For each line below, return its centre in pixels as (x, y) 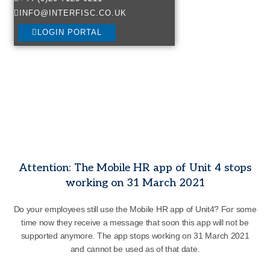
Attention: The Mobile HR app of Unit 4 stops (135, 168)
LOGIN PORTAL (69, 33)
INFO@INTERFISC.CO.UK (73, 13)
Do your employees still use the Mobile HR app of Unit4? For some (135, 209)
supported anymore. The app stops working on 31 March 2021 (135, 235)
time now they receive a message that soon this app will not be (135, 222)
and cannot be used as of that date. (135, 249)
